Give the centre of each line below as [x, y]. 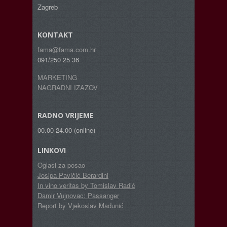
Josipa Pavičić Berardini [73, 175]
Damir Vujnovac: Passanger [78, 196]
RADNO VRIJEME [66, 116]
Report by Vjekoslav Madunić [81, 206]
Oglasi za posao [61, 165]
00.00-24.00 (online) [66, 130]
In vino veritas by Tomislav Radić [86, 185]
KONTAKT [55, 35]
